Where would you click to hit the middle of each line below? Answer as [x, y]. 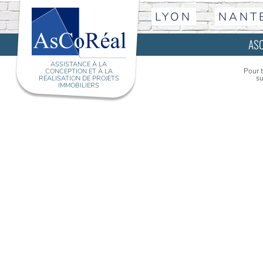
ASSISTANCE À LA [79, 65]
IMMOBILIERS [79, 86]
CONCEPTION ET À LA [79, 72]
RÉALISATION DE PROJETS [79, 79]
